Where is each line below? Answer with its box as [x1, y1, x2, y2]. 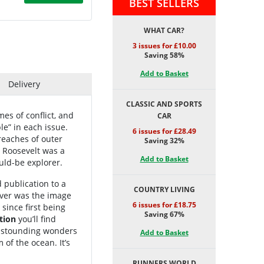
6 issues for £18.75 [132, 200, 196, 210]
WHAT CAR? [144, 25, 184, 35]
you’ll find [16, 213, 56, 225]
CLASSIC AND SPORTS [126, 99, 202, 109]
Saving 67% [144, 209, 184, 219]
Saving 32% [144, 136, 184, 146]
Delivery [8, 78, 41, 90]
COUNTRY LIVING [133, 184, 195, 194]
